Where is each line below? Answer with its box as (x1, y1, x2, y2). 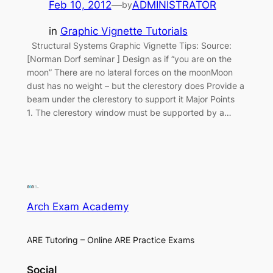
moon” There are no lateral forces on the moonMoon (26, 66, 233, 77)
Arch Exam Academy (26, 200, 129, 213)
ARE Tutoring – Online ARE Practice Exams (26, 234, 194, 245)
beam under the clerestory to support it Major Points (26, 93, 235, 104)
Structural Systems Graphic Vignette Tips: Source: (26, 40, 232, 51)
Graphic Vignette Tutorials (60, 24, 188, 37)
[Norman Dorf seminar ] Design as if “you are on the (26, 53, 232, 64)
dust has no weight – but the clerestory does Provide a (26, 80, 244, 91)
